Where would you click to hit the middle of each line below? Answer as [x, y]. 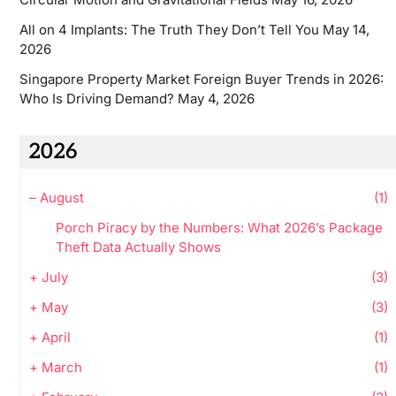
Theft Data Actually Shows [138, 247]
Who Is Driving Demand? [96, 99]
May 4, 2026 [216, 99]
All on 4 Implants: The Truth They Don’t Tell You [169, 30]
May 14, [346, 30]
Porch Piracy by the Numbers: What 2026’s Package [219, 228]
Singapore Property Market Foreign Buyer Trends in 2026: [201, 80]
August [61, 198]
